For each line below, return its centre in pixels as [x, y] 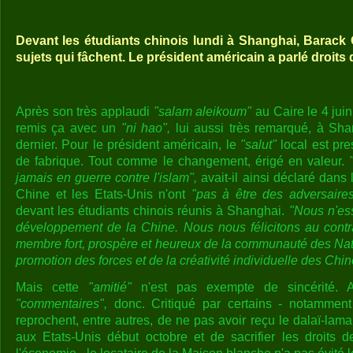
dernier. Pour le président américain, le [128, 144]
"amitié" [110, 287]
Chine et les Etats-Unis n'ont [104, 194]
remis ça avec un [69, 128]
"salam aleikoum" [203, 111]
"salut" [258, 144]
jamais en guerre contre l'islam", [107, 177]
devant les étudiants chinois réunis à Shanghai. [152, 210]
